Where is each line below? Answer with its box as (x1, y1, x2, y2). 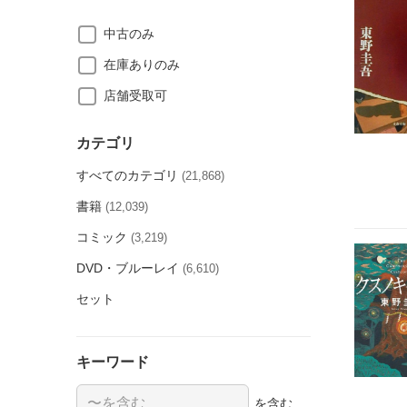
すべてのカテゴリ (76, 168, 178, 183)
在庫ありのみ (104, 57, 180, 72)
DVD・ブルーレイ (76, 261, 179, 275)
